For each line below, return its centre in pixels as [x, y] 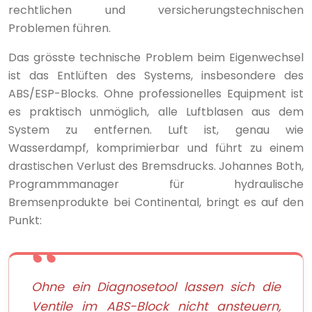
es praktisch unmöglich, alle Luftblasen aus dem [156, 111]
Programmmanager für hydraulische [156, 184]
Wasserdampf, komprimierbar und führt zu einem [156, 148]
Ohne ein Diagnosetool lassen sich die [156, 287]
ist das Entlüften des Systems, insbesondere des [156, 75]
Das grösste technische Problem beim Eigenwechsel [156, 57]
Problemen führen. [60, 28]
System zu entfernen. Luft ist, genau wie [156, 130]
